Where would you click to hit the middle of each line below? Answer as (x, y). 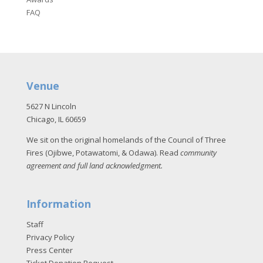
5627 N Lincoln (51, 106)
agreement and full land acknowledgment (93, 165)
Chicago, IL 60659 (56, 119)
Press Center (49, 250)
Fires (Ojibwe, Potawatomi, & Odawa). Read (103, 152)
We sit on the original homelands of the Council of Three (126, 139)
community (198, 152)
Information (58, 204)
